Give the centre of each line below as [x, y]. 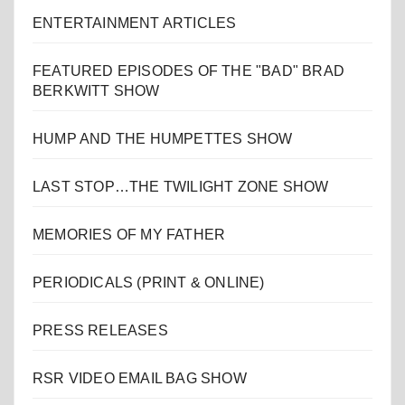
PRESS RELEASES [100, 331]
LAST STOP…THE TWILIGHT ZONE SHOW [181, 187]
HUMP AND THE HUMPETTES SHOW [163, 139]
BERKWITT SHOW [96, 91]
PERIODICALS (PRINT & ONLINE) [149, 283]
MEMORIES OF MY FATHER [129, 235]
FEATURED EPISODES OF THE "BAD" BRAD [189, 71]
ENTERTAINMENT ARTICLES [135, 24]
